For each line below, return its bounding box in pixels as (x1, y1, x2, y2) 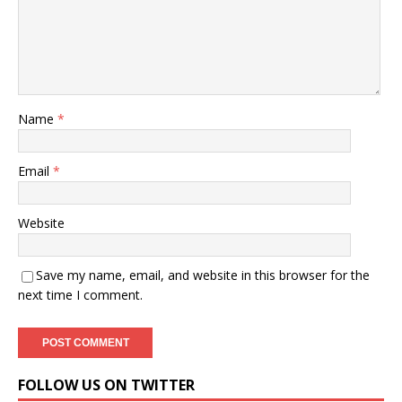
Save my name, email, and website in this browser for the (36, 267, 370, 284)
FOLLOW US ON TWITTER (18, 375, 195, 395)
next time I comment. (18, 286, 143, 303)
